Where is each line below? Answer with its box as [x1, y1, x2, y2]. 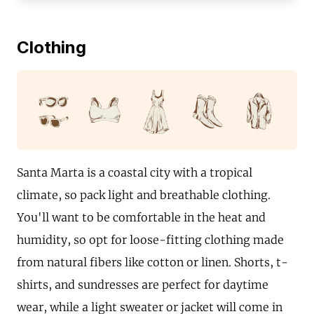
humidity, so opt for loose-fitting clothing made [17, 232, 284, 247]
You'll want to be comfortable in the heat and [17, 210, 266, 224]
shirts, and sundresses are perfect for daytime [17, 277, 268, 292]
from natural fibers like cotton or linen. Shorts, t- [17, 254, 288, 269]
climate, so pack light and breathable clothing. [17, 187, 271, 202]
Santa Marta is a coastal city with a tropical [17, 165, 252, 179]
